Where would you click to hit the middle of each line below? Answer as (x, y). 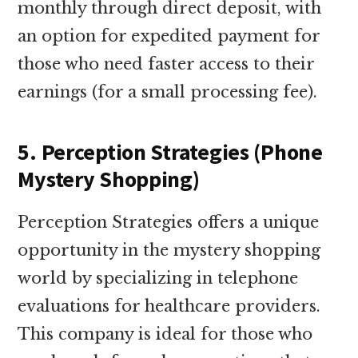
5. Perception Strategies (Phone (170, 151)
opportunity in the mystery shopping (169, 250)
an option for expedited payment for (169, 36)
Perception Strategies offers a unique (169, 222)
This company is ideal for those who (165, 334)
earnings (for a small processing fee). (168, 91)
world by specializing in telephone (158, 278)
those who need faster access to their (166, 64)
